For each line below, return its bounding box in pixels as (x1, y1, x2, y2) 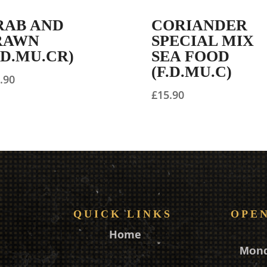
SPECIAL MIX (151, 32, 254, 50)
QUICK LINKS (73, 208, 178, 221)
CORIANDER (151, 17, 247, 35)
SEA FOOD (151, 48, 229, 66)
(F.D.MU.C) (151, 63, 232, 81)
